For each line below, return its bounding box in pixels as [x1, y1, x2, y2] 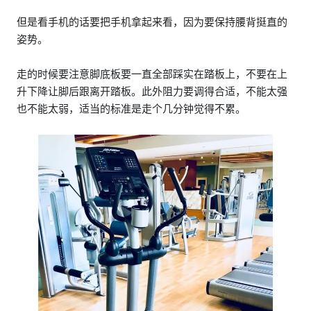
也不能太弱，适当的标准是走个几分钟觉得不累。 [17, 103, 246, 115]
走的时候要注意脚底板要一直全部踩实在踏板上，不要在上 [17, 68, 287, 80]
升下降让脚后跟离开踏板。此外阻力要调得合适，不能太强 [17, 85, 287, 97]
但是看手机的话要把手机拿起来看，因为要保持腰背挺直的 [17, 16, 287, 28]
